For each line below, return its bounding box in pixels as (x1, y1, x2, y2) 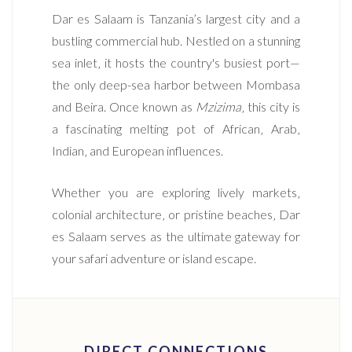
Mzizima (196, 98, 241, 114)
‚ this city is (241, 98, 300, 114)
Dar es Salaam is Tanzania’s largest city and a (52, 10, 300, 26)
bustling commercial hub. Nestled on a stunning (52, 32, 300, 48)
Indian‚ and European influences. (52, 142, 223, 158)
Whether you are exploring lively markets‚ (52, 184, 300, 200)
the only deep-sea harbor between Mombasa (52, 76, 300, 92)
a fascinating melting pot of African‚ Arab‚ (52, 120, 300, 136)
